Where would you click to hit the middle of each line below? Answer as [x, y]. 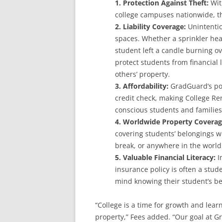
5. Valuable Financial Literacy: [165, 157]
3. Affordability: [143, 86]
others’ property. [142, 74]
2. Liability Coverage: [150, 27]
